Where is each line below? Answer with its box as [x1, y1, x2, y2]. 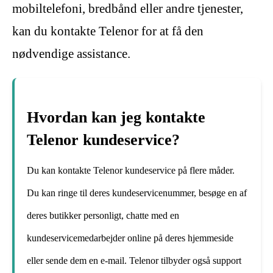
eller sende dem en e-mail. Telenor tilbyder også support [27, 255, 241, 266]
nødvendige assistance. [12, 46, 130, 62]
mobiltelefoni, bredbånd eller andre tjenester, [12, 1, 243, 16]
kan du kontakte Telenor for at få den [12, 24, 204, 39]
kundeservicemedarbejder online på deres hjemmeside [27, 232, 233, 243]
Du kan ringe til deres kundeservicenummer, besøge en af [27, 187, 247, 198]
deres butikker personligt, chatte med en [27, 210, 179, 221]
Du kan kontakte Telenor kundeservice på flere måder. [27, 165, 235, 175]
